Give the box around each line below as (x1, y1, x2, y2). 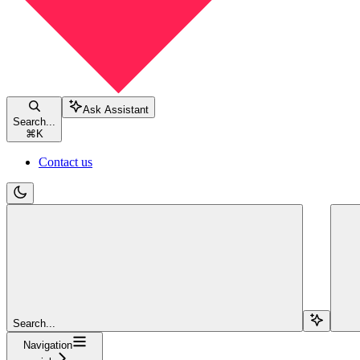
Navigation (22, 339, 72, 352)
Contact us (39, 155, 92, 170)
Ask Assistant (83, 104, 149, 117)
